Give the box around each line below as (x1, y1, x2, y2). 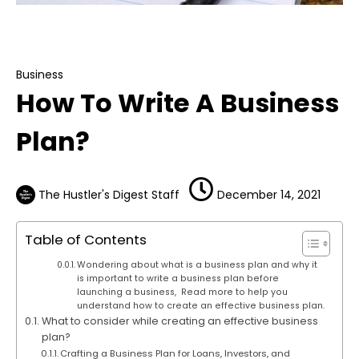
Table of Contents (25, 230, 147, 250)
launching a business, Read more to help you (77, 286, 288, 299)
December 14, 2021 (213, 186, 321, 203)
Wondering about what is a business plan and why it (77, 259, 318, 272)
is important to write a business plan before (77, 272, 280, 285)
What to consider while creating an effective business (41, 314, 318, 329)
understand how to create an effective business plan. (77, 300, 325, 313)
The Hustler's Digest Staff (38, 186, 179, 203)
